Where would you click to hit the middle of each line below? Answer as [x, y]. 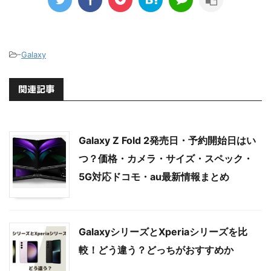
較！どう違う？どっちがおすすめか [156, 250]
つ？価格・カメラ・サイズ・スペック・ [166, 158]
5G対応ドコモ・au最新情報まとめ [154, 176]
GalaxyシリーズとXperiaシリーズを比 [163, 231]
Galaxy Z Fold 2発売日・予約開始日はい [167, 140]
